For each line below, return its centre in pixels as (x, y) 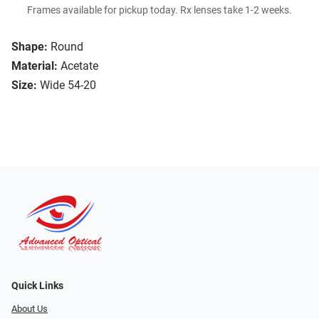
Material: (35, 66)
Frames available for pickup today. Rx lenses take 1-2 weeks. (159, 11)
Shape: (30, 47)
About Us (30, 309)
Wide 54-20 (68, 85)
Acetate (79, 66)
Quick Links (37, 286)
